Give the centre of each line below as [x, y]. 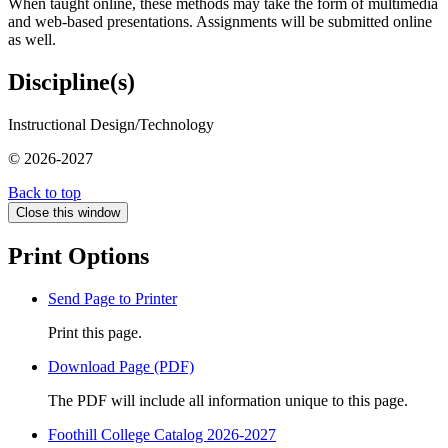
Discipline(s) [71, 82]
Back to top [44, 193]
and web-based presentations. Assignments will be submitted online [220, 22]
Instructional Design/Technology [111, 125]
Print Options [78, 256]
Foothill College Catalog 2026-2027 [162, 435]
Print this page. [95, 333]
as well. [32, 40]
